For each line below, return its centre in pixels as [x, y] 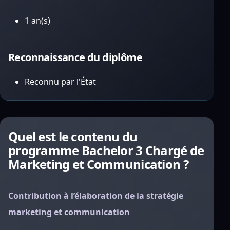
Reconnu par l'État [60, 82]
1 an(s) [37, 21]
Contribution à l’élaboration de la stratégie [96, 196]
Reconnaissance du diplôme [75, 57]
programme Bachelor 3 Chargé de [106, 150]
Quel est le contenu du [73, 136]
